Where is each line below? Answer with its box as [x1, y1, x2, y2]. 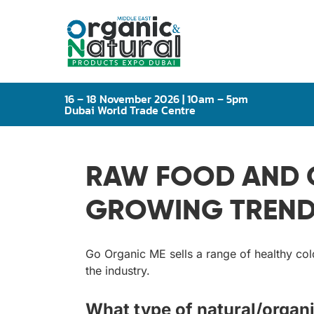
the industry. [86, 264, 150, 278]
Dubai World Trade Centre [64, 102, 196, 119]
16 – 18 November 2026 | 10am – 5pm [64, 90, 248, 108]
